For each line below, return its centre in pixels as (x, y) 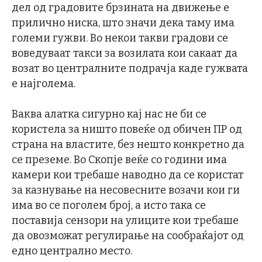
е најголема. (44, 84)
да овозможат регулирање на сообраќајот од (128, 236)
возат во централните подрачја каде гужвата (130, 69)
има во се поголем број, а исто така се (109, 206)
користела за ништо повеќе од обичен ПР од (127, 130)
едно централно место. (72, 251)
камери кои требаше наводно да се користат (128, 175)
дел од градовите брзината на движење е (120, 8)
